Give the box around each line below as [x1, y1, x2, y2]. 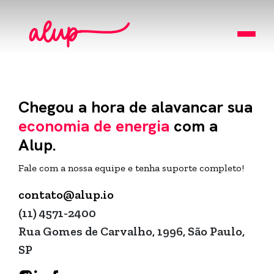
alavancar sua [147, 97, 253, 117]
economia [18, 116, 89, 136]
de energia [89, 116, 169, 136]
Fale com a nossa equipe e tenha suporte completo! [18, 162, 244, 174]
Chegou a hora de [18, 97, 147, 117]
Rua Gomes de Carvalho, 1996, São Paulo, [18, 224, 245, 239]
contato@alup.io [18, 187, 114, 202]
